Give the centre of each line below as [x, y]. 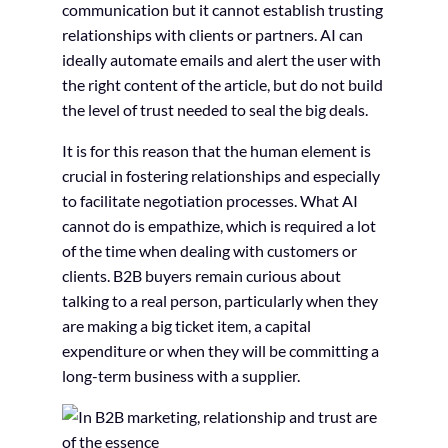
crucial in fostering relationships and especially [220, 175]
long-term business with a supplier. [180, 375]
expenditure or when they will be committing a [220, 350]
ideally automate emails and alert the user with [221, 59]
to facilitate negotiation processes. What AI [209, 200]
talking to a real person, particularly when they [219, 300]
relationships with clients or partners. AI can [212, 34]
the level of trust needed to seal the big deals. [214, 109]
